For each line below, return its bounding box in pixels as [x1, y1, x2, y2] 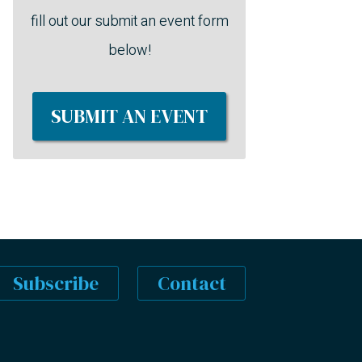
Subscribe [13, 270, 99, 297]
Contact [157, 270, 226, 297]
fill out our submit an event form [30, 11, 229, 33]
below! [107, 40, 151, 62]
